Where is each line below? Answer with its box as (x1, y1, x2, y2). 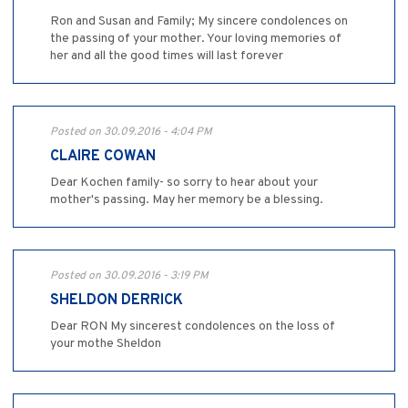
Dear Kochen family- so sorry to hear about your (50, 175, 318, 191)
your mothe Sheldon (50, 336, 161, 352)
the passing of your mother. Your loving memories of (50, 31, 342, 47)
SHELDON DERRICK (50, 291, 183, 311)
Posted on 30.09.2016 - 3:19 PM (50, 269, 209, 284)
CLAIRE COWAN (50, 148, 156, 167)
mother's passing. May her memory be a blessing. (50, 192, 323, 209)
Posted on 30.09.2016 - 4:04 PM (50, 125, 212, 140)
